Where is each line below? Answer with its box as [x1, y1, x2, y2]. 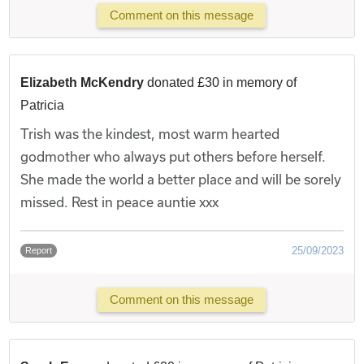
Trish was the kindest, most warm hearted [20, 125, 280, 141]
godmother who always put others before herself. [20, 148, 327, 164]
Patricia [20, 97, 65, 112]
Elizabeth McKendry [20, 75, 145, 89]
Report [25, 245, 53, 255]
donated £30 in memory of [147, 75, 297, 89]
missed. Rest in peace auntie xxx [20, 193, 219, 210]
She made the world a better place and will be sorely [20, 171, 342, 187]
